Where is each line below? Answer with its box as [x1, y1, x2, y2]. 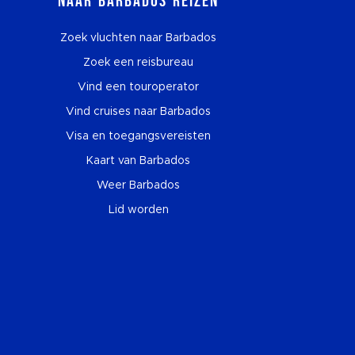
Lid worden [108, 204, 169, 216]
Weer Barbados [97, 179, 181, 191]
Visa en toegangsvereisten [66, 130, 212, 142]
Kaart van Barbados [86, 155, 191, 166]
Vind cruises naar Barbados [66, 105, 212, 117]
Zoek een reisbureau [83, 56, 194, 68]
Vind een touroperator [78, 81, 200, 93]
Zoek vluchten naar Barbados [60, 32, 217, 44]
